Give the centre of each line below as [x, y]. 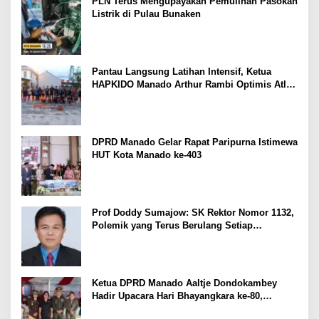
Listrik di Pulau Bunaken [146, 14]
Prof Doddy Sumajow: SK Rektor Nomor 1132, [193, 212]
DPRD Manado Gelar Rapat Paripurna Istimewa [195, 142]
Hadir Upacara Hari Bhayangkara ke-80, [177, 296]
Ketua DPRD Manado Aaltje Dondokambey [184, 283]
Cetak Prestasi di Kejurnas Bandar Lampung [189, 97]
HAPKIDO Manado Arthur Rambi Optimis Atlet [193, 84]
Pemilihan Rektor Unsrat [146, 238]
